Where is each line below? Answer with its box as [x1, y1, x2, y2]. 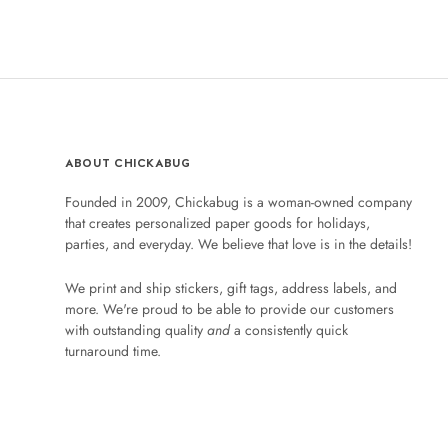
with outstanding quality [65, 319, 207, 340]
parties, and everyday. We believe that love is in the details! [65, 234, 412, 255]
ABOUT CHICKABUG [65, 155, 191, 172]
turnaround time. [65, 340, 161, 361]
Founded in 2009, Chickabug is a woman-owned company [65, 192, 412, 213]
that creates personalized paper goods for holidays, [65, 213, 370, 234]
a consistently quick [230, 319, 348, 340]
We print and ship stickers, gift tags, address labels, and [65, 277, 397, 298]
